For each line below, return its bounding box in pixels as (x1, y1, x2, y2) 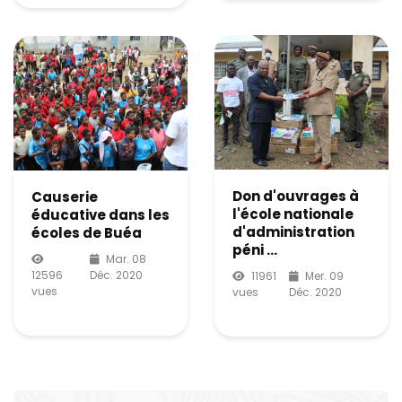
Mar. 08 (106, 250, 147, 267)
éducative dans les (31, 205, 170, 224)
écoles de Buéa (31, 223, 142, 242)
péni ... (232, 240, 277, 259)
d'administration (232, 222, 354, 241)
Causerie (31, 187, 98, 206)
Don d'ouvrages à (232, 186, 359, 205)
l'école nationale (232, 204, 354, 223)
